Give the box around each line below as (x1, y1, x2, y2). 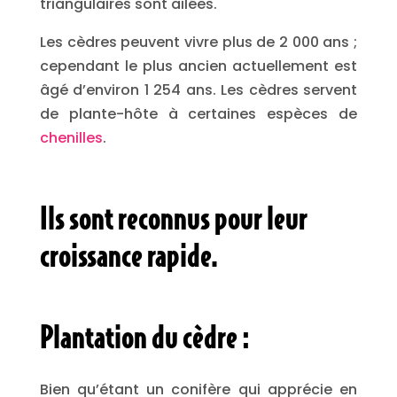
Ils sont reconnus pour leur (39, 199, 307, 237)
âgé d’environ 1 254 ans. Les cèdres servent (39, 80, 358, 100)
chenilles (39, 128, 103, 148)
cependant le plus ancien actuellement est (39, 56, 358, 76)
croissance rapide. (39, 237, 218, 274)
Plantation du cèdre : (39, 318, 250, 355)
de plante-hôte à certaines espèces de (39, 104, 358, 124)
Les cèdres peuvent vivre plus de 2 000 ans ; (39, 32, 358, 52)
